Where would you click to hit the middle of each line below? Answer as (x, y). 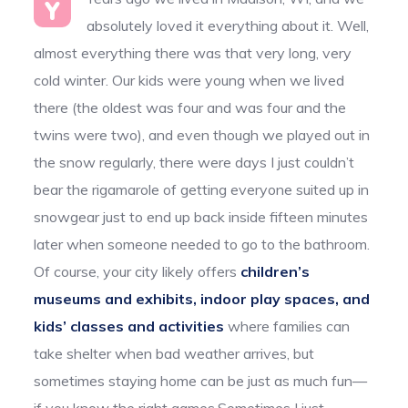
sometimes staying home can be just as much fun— (201, 380)
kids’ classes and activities (129, 326)
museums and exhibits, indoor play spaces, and (202, 298)
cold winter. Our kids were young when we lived (189, 80)
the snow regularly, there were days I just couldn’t (194, 162)
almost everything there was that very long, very (193, 52)
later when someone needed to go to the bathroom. (202, 244)
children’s (275, 271)
